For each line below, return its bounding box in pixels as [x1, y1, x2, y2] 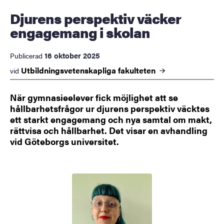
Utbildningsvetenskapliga [21, 64, 118, 76]
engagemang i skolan [10, 22, 150, 42]
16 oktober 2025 [44, 50, 100, 61]
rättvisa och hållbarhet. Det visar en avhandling [10, 124, 207, 137]
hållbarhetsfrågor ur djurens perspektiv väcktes [10, 102, 209, 115]
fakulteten [118, 64, 157, 76]
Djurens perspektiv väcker [10, 8, 20, 28]
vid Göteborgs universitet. [10, 135, 119, 148]
